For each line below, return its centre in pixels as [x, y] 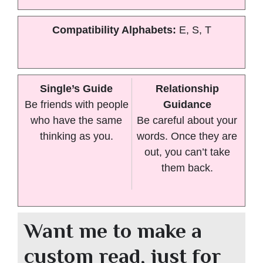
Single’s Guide [76, 88]
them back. [187, 168]
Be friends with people [76, 104]
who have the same [76, 120]
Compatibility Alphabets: [115, 30]
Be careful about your [187, 120]
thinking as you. [76, 136]
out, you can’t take [187, 152]
